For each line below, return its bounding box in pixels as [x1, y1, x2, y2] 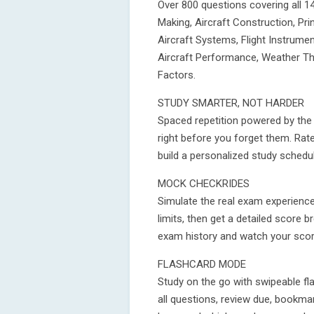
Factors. [158, 69, 196, 81]
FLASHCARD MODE [158, 258, 246, 271]
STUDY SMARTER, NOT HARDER [158, 97, 304, 109]
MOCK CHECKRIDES [158, 177, 250, 190]
